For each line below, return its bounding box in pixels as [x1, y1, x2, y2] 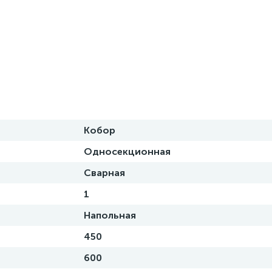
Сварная [84, 167, 125, 178]
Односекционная [84, 146, 171, 157]
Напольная [84, 209, 136, 221]
